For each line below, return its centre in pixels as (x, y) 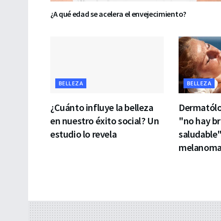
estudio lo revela (84, 134)
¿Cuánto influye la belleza (102, 107)
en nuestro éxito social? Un (105, 120)
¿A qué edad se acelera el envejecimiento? (118, 14)
